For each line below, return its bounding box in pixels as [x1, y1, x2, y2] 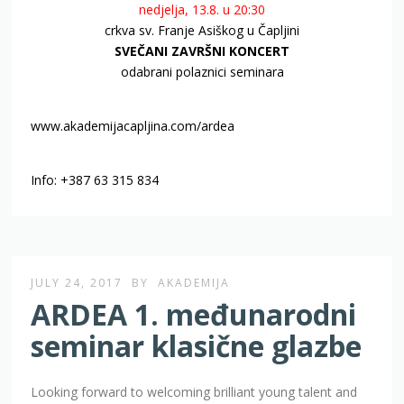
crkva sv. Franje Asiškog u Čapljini [105, 22, 299, 40]
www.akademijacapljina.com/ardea [31, 117, 250, 135]
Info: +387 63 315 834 [31, 171, 160, 189]
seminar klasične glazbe [31, 326, 363, 366]
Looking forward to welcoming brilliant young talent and [31, 383, 358, 401]
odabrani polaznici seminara [120, 63, 284, 81]
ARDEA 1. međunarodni [31, 295, 357, 335]
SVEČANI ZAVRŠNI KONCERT [115, 42, 289, 60]
